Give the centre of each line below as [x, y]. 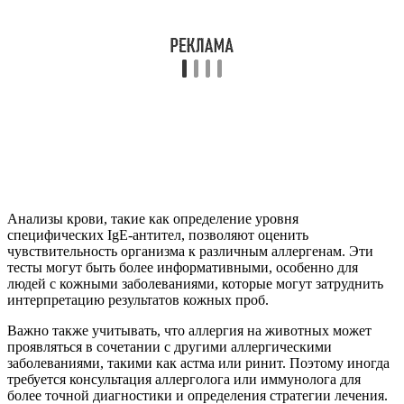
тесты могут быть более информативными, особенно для [183, 267]
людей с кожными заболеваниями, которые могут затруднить [195, 283]
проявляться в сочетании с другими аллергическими [170, 346]
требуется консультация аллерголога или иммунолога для [184, 379]
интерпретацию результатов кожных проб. [138, 299]
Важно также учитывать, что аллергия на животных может [189, 330]
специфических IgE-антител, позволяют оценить [158, 234]
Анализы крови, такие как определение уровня [153, 218]
